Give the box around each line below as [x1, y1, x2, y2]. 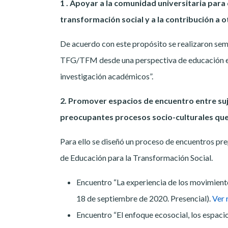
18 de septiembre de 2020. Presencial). [76, 193, 212, 204]
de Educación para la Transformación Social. [60, 153, 213, 163]
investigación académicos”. [60, 71, 153, 81]
